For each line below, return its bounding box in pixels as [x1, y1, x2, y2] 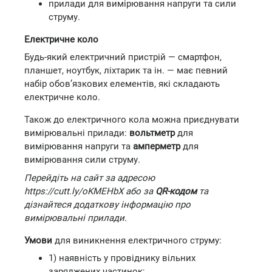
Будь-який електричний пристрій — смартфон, [24, 52, 222, 63]
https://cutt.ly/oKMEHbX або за [24, 185, 155, 197]
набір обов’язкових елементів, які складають [24, 78, 220, 89]
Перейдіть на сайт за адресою [24, 172, 155, 183]
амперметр [133, 141, 180, 152]
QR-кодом [155, 185, 197, 197]
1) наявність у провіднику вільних [49, 253, 195, 263]
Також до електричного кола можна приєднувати [24, 114, 239, 125]
